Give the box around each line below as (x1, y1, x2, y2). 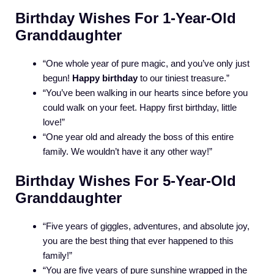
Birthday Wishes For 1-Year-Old (15, 9, 236, 26)
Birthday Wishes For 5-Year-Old (15, 172, 236, 190)
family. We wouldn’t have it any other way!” (43, 146, 212, 157)
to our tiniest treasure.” (138, 72, 229, 83)
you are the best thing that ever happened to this (43, 235, 234, 246)
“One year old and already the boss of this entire (43, 131, 234, 142)
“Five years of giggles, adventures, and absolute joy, (43, 221, 250, 232)
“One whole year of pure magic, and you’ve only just (43, 57, 250, 68)
